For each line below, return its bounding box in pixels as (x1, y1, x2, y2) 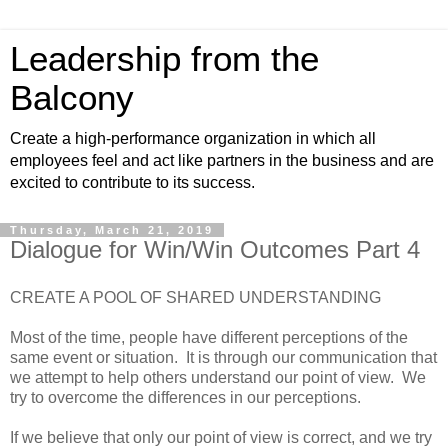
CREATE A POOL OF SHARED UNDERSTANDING (10, 288, 381, 306)
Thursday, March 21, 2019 (10, 224, 214, 236)
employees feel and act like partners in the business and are (10, 152, 434, 169)
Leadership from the (10, 40, 319, 78)
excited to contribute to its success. (10, 174, 255, 191)
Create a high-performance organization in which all (10, 130, 376, 147)
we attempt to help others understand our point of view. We (10, 368, 426, 386)
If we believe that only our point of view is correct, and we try (10, 428, 432, 446)
